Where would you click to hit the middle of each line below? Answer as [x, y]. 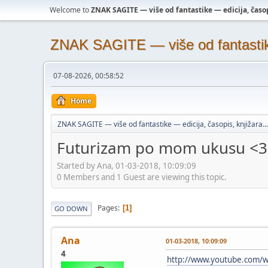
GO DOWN [71, 208]
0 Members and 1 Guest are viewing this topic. [142, 177]
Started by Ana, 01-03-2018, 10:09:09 [127, 165]
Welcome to [70, 10]
